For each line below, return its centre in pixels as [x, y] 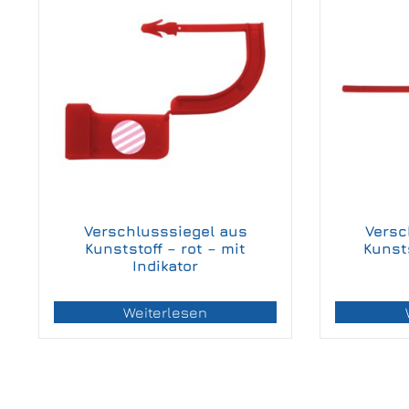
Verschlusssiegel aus [165, 231]
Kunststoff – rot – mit [166, 249]
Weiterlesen [166, 313]
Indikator [166, 266]
